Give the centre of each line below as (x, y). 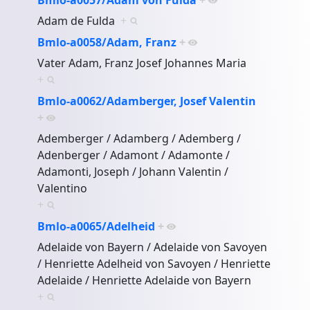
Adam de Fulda (79, 20)
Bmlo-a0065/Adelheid (97, 226)
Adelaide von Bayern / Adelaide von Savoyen (153, 247)
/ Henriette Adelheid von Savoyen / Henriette (154, 263)
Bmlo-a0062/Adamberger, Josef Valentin (147, 101)
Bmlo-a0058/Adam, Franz (107, 42)
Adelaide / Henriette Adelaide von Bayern (147, 280)
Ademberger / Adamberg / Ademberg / (139, 138)
